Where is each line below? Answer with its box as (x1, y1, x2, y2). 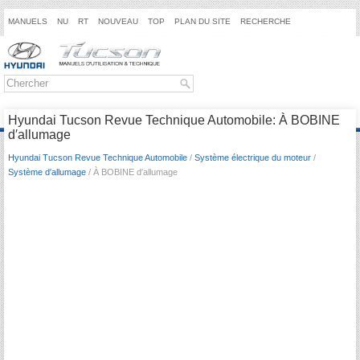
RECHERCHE (240, 17, 291, 26)
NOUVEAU (98, 17, 138, 26)
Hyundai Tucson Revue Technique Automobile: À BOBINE (8, 112, 340, 127)
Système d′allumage (8, 166, 86, 177)
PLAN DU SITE (174, 17, 231, 26)
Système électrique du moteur (194, 152, 311, 162)
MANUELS (8, 17, 47, 26)
